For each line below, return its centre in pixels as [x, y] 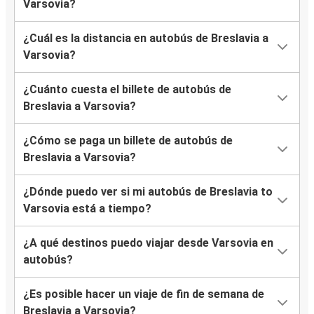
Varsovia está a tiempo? [87, 209]
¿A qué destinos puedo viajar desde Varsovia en [148, 243]
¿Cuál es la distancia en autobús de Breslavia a [146, 39]
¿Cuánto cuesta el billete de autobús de [127, 90]
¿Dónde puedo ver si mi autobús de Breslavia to [148, 192]
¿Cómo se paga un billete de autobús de [128, 141]
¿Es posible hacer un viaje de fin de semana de [144, 294]
